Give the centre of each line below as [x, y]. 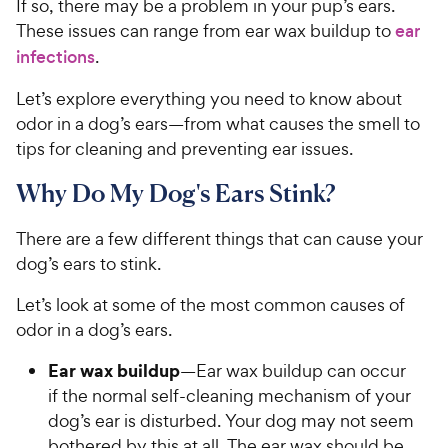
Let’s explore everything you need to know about [209, 98]
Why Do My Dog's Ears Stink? [175, 192]
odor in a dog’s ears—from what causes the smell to [218, 123]
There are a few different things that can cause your [219, 238]
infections [55, 56]
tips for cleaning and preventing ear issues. [184, 148]
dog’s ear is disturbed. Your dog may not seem [231, 420]
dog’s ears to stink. [88, 263]
